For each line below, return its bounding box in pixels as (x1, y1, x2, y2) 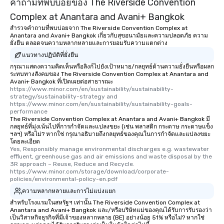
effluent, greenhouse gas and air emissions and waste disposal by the (10, 153, 212, 160)
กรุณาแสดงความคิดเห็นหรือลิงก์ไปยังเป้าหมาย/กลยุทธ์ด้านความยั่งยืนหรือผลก (10, 63, 214, 70)
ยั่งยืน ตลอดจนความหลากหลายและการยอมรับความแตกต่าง (10, 39, 167, 47)
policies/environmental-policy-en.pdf (10, 175, 117, 183)
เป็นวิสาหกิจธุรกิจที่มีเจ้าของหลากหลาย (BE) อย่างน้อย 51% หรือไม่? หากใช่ (10, 214, 204, 221)
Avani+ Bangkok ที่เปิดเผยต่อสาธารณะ (10, 78, 113, 85)
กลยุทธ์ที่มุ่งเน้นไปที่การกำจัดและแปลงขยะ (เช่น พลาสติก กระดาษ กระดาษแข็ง (10, 123, 213, 130)
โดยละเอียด (10, 138, 40, 145)
